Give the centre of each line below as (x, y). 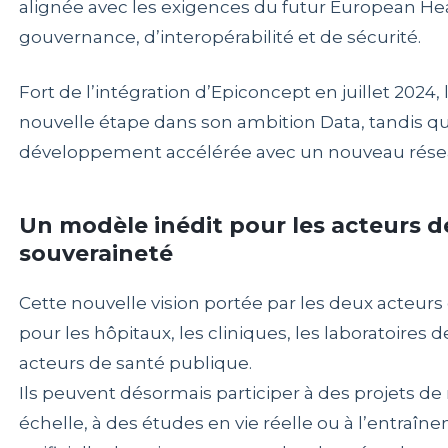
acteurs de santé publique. (135, 362)
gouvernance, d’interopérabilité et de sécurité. (219, 36)
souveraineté (95, 253)
